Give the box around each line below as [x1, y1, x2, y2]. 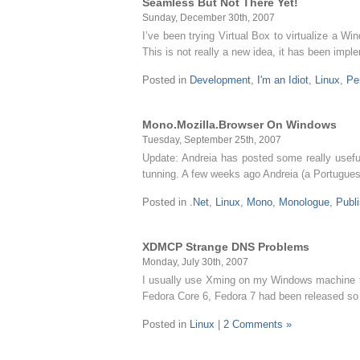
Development [190, 74, 251, 86]
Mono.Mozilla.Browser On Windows [142, 118, 337, 131]
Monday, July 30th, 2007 [142, 256, 248, 267]
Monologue [279, 196, 329, 208]
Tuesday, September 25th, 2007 [142, 134, 281, 145]
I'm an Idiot [257, 74, 309, 86]
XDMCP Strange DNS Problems [142, 240, 309, 253]
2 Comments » [223, 318, 292, 330]
